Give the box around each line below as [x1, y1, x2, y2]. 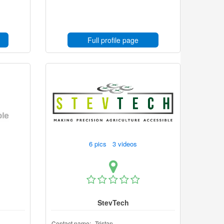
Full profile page [87, 35, 138, 45]
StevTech [97, 197, 129, 207]
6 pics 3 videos [87, 139, 141, 148]
